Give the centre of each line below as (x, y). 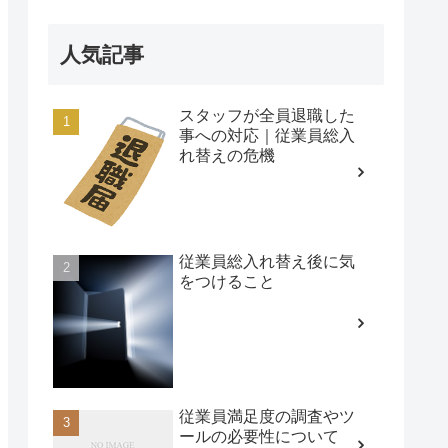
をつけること (227, 282)
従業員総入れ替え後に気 (267, 262)
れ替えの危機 (227, 155)
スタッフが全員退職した (267, 115)
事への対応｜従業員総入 (267, 135)
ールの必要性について (259, 436)
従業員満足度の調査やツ (267, 416)
